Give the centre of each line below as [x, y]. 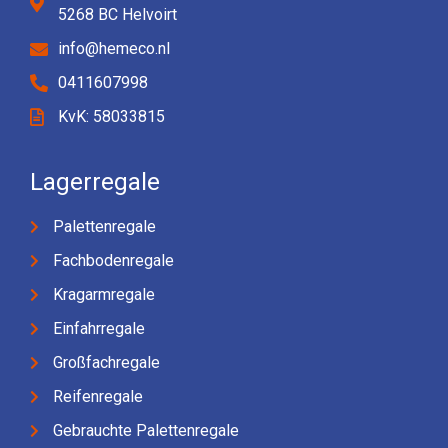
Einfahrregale [98, 328]
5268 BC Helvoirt [117, 14]
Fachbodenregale [113, 260]
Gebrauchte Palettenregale [145, 430]
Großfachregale [106, 362]
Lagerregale [95, 181]
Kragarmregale [103, 294]
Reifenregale [97, 396]
